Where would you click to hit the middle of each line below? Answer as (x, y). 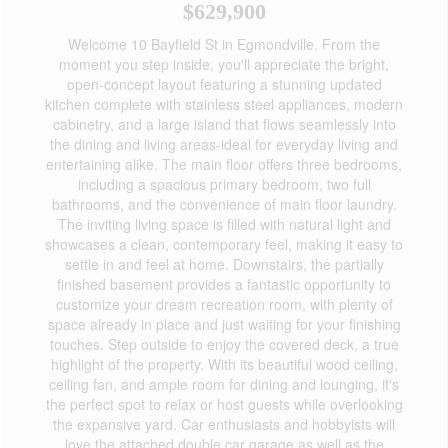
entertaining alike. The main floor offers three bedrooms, (224, 164)
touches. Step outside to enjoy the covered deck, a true (224, 344)
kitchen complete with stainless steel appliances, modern (224, 104)
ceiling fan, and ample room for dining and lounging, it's (224, 384)
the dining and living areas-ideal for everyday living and (224, 144)
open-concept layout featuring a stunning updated (224, 84)
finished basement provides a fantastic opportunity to (224, 284)
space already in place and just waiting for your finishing (224, 324)
